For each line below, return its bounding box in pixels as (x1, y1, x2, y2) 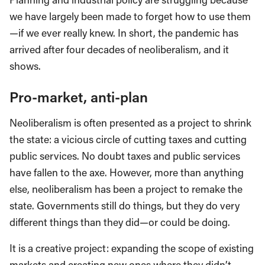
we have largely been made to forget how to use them (9, 9, 251, 23)
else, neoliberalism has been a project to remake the (9, 182, 243, 196)
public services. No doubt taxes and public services (9, 148, 240, 163)
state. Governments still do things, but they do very (9, 198, 240, 212)
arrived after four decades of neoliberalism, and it (9, 42, 229, 56)
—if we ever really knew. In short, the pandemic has (9, 25, 238, 40)
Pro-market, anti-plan (9, 87, 151, 106)
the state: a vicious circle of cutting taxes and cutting (9, 132, 247, 146)
